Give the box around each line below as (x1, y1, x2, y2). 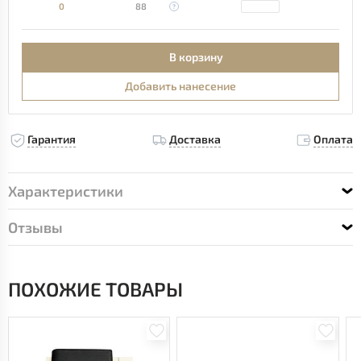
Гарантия (27, 132, 76, 146)
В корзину (168, 50, 223, 64)
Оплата (313, 132, 353, 146)
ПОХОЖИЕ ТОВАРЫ (8, 277, 183, 301)
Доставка (168, 132, 221, 146)
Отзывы (8, 218, 63, 236)
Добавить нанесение (125, 79, 236, 93)
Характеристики (8, 182, 123, 200)
